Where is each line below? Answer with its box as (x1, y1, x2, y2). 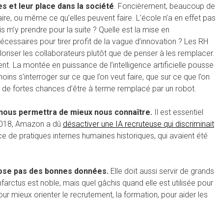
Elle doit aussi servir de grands (109, 166, 214, 176)
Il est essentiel (152, 107, 203, 117)
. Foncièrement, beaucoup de (114, 1, 215, 11)
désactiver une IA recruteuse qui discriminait (63, 119, 214, 129)
